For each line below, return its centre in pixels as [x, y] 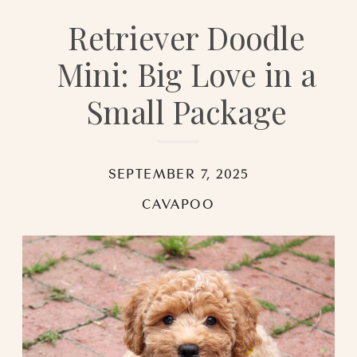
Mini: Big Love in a [186, 74]
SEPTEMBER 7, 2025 [178, 174]
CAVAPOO [178, 203]
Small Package [186, 111]
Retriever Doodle [186, 37]
